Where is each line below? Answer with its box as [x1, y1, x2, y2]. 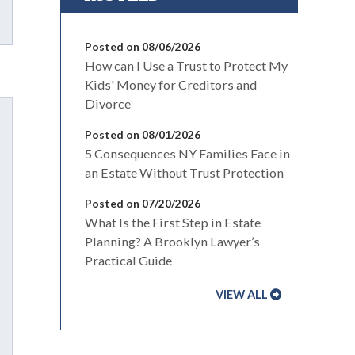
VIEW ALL [216, 288, 268, 302]
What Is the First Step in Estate [85, 215, 261, 231]
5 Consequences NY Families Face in [85, 146, 290, 162]
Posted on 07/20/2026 [85, 197, 200, 211]
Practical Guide [85, 253, 172, 269]
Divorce [85, 96, 131, 112]
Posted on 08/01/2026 [85, 128, 200, 142]
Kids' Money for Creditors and [85, 77, 257, 93]
